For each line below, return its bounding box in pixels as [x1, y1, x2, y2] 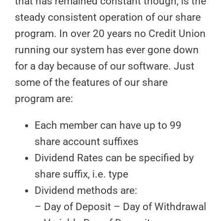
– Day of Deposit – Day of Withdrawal [35, 201, 206, 213]
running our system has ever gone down [15, 44, 199, 56]
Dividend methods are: [35, 184, 137, 196]
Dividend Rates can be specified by [35, 152, 194, 164]
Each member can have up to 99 [35, 119, 182, 131]
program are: [15, 93, 73, 105]
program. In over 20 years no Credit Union [15, 28, 206, 39]
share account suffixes [35, 136, 139, 147]
